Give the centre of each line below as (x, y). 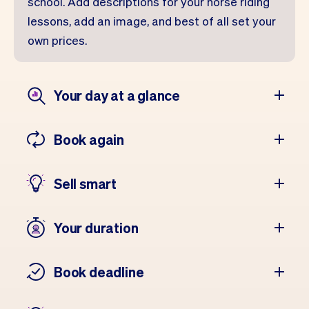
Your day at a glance (117, 95)
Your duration (96, 228)
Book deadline (99, 272)
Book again (89, 139)
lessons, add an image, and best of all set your (152, 21)
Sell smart (85, 183)
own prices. (57, 40)
